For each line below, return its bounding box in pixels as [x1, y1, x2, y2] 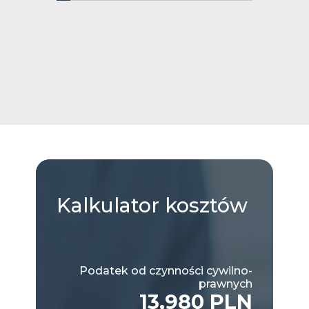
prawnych [199, 277, 252, 290]
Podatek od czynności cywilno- [79, 263, 252, 277]
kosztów [159, 192, 248, 217]
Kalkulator [57, 192, 159, 217]
